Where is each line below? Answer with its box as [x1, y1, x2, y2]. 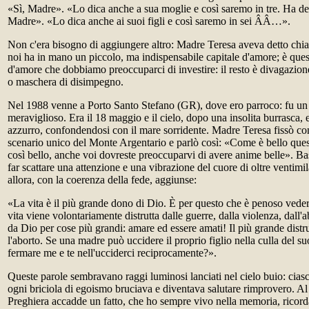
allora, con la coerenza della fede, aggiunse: [8, 174, 197, 186]
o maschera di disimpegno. [8, 76, 123, 88]
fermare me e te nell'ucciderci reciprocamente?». [8, 247, 217, 259]
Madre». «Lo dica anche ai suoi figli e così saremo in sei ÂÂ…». [8, 15, 290, 27]
